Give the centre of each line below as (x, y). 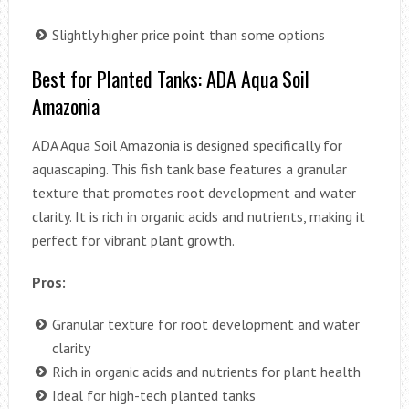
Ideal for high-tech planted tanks (153, 395)
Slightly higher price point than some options (188, 34)
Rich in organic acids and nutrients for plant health (206, 371)
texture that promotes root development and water (194, 192)
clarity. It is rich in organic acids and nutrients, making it (198, 216)
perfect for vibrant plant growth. (133, 240)
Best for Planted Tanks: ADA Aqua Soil (170, 78)
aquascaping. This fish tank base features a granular (189, 168)
